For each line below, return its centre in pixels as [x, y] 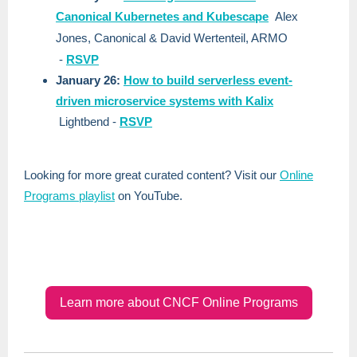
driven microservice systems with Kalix [165, 101]
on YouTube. [149, 196]
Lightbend [84, 122]
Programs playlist [69, 196]
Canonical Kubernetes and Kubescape [162, 16]
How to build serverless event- [208, 80]
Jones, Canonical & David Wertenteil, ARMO [172, 38]
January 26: [90, 80]
